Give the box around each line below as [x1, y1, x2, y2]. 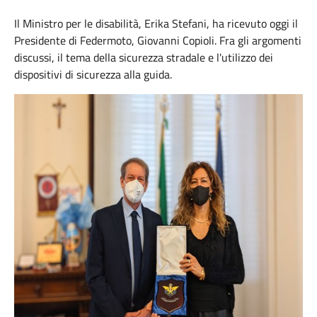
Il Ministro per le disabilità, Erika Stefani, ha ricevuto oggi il [14, 15, 298, 32]
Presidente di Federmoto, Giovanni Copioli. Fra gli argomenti [14, 32, 301, 49]
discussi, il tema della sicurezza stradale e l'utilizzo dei [14, 49, 273, 66]
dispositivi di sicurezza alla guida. [14, 66, 172, 83]
